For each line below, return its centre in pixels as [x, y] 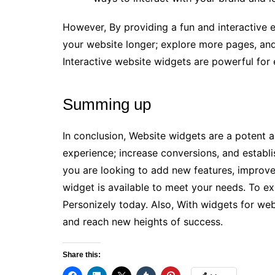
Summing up [107, 104]
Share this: [82, 255]
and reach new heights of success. [143, 222]
